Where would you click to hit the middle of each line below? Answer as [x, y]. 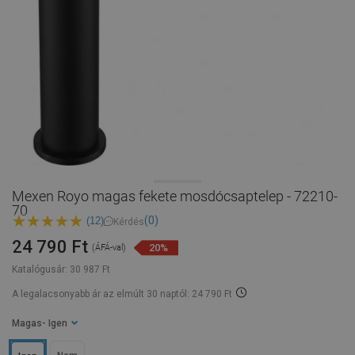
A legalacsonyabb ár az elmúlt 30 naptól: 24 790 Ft [122, 294]
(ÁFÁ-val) [109, 248]
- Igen [57, 324]
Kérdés [129, 221]
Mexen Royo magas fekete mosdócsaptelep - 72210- [175, 196]
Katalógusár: [40, 270]
